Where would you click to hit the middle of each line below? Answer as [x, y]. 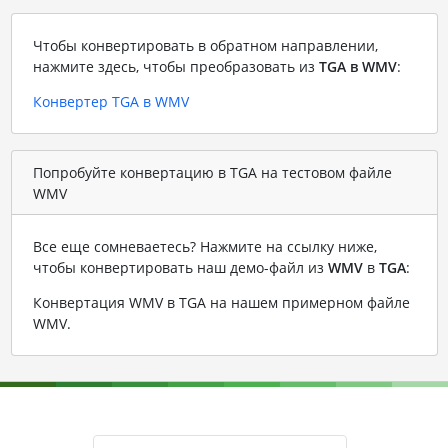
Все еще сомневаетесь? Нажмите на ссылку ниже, [204, 247]
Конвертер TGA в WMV [110, 102]
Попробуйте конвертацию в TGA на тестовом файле [212, 172]
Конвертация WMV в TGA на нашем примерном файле [221, 303]
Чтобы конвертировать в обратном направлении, [205, 46]
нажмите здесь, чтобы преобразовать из [175, 67]
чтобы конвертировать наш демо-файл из [180, 268]
